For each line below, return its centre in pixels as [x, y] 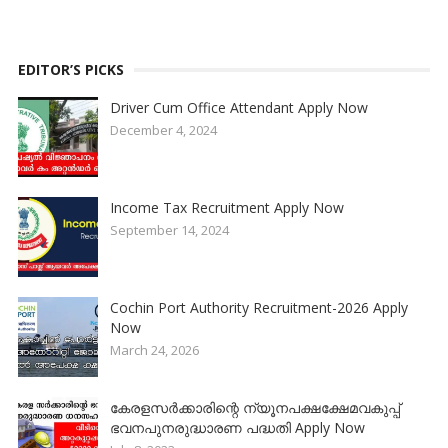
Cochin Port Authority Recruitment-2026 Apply [258, 308]
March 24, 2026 [154, 350]
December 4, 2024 [163, 130]
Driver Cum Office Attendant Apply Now [238, 108]
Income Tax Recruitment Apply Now [226, 208]
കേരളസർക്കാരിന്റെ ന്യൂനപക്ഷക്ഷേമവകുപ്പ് [254, 408]
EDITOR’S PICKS [70, 70]
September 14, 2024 [169, 230]
